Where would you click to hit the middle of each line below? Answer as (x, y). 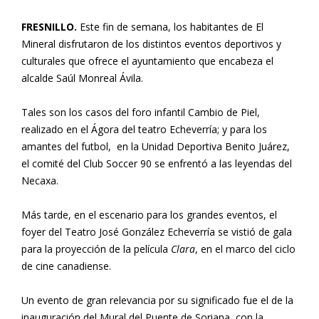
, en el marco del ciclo (245, 249)
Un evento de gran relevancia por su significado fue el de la (157, 300)
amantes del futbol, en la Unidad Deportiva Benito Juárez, (156, 146)
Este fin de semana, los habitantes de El (172, 27)
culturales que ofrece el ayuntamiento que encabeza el (147, 61)
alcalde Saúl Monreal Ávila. (82, 78)
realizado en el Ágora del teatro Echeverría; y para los (144, 129)
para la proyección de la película (96, 249)
